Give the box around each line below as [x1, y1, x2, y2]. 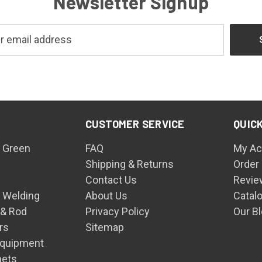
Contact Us [85, 173, 137, 186]
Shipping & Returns [85, 157, 174, 170]
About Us [85, 189, 127, 202]
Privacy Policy [85, 205, 150, 218]
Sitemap [85, 220, 124, 233]
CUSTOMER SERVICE [85, 117, 185, 130]
